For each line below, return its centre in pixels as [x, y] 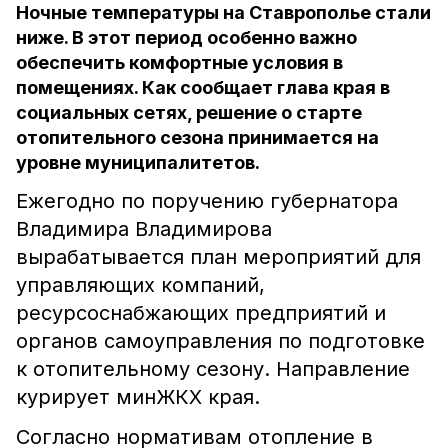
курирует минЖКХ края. [138, 397]
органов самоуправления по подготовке [220, 341]
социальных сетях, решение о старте [189, 112]
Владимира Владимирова [144, 229]
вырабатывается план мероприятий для [218, 257]
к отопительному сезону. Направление [213, 369]
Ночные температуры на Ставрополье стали [223, 12]
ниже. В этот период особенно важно [186, 37]
